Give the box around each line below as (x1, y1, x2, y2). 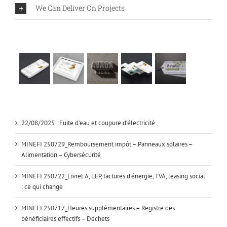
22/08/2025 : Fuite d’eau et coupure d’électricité (21, 119, 155, 128)
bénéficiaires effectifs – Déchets (21, 214, 109, 223)
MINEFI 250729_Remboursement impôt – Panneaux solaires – (21, 140, 193, 149)
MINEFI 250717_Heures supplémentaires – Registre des (21, 204, 175, 213)
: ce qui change (21, 182, 63, 192)
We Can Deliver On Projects (35, 3, 125, 13)
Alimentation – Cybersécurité (21, 150, 101, 160)
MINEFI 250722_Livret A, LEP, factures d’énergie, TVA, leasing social (21, 172, 205, 181)
